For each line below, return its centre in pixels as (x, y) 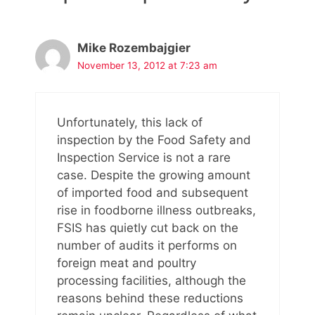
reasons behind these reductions (150, 298)
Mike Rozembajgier (134, 48)
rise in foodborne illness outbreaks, (156, 210)
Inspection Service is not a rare (144, 157)
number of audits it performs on (147, 245)
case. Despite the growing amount (154, 175)
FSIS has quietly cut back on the (148, 227)
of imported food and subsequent (153, 192)
